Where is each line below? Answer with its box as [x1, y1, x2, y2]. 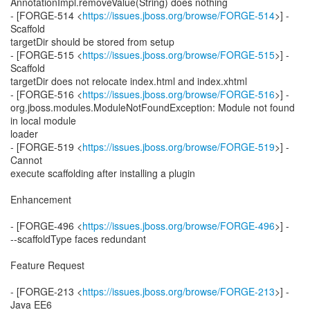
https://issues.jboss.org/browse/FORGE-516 [82, 87, 275, 101]
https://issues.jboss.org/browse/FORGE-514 [82, 8, 275, 22]
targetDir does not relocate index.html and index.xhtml [10, 74, 247, 88]
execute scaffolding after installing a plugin [10, 166, 195, 180]
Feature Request [10, 258, 84, 272]
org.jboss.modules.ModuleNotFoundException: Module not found [10, 100, 295, 114]
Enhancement [10, 192, 71, 206]
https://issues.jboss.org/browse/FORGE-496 [82, 219, 275, 232]
